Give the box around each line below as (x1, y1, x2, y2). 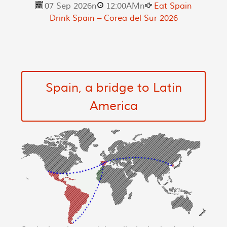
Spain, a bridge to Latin (45, 80, 182, 96)
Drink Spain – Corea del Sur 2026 (49, 13, 178, 23)
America (89, 98, 138, 115)
